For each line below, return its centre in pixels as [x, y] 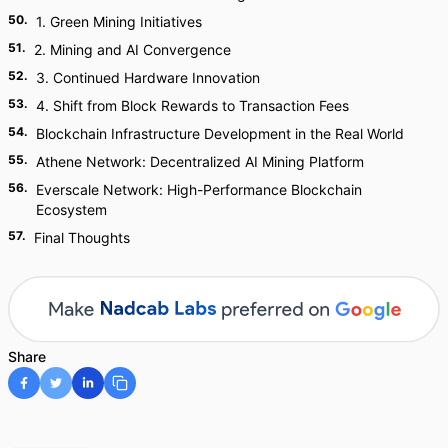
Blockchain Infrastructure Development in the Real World [220, 133]
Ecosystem [71, 209]
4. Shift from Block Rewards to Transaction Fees [192, 105]
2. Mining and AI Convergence [132, 49]
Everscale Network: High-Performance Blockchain [198, 189]
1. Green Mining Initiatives [119, 21]
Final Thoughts [82, 237]
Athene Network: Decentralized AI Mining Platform [200, 161]
